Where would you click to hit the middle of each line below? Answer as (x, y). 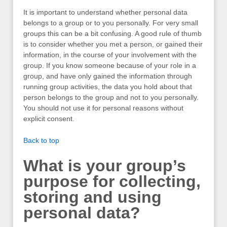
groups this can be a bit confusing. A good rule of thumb (112, 33)
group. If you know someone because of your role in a (110, 65)
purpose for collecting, (112, 181)
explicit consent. (49, 118)
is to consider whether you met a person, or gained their (113, 44)
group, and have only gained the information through (108, 76)
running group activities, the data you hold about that (108, 86)
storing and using (92, 197)
